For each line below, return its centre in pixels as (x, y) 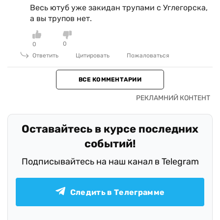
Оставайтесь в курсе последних (110, 129)
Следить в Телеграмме (117, 192)
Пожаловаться (148, 55)
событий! (110, 144)
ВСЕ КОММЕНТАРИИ (110, 80)
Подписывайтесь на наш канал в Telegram (110, 162)
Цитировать (93, 55)
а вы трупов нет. (61, 18)
